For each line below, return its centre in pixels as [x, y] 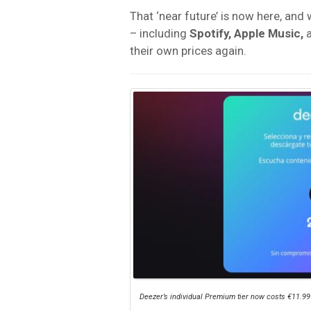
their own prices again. [188, 50]
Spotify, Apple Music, [248, 33]
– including [160, 33]
